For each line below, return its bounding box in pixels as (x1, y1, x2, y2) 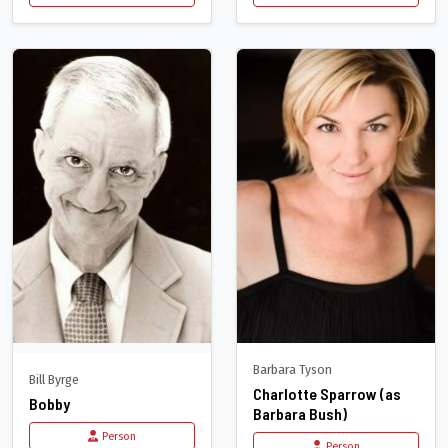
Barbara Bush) (253, 403, 347, 423)
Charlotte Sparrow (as (253, 383, 401, 403)
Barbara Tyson (253, 360, 332, 378)
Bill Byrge (29, 370, 79, 388)
